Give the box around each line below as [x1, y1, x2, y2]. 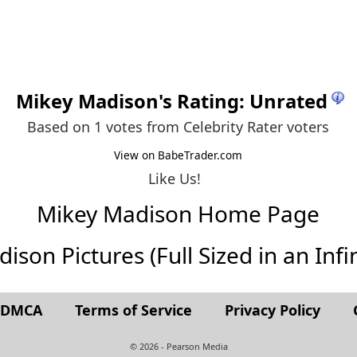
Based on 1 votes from [27, 117, 184, 136]
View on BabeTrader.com [114, 147, 243, 163]
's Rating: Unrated [159, 88, 328, 114]
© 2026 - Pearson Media [129, 340, 228, 353]
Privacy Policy [224, 300, 320, 320]
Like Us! [148, 168, 202, 188]
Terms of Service [74, 300, 192, 320]
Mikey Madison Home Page [37, 198, 320, 229]
